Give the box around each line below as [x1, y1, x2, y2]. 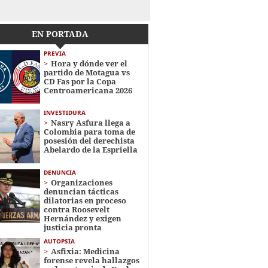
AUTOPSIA [43, 236, 75, 245]
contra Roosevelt [43, 203, 109, 215]
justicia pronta [43, 221, 102, 233]
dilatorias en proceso [43, 194, 126, 206]
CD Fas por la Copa [43, 76, 116, 87]
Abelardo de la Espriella [43, 144, 138, 156]
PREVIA [43, 49, 66, 57]
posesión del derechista [43, 135, 135, 147]
